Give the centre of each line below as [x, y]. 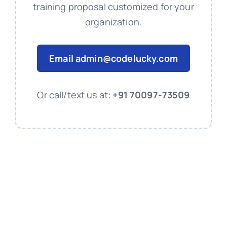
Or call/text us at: [75, 95]
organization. [113, 22]
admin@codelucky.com [127, 59]
